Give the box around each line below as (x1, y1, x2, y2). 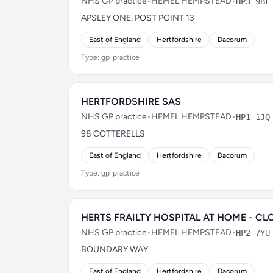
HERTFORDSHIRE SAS (81, 96, 181, 107)
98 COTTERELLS (81, 129, 145, 139)
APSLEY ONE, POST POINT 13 (81, 13, 194, 23)
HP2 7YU (236, 228, 270, 238)
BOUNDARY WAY (81, 244, 148, 255)
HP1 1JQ (236, 112, 270, 122)
